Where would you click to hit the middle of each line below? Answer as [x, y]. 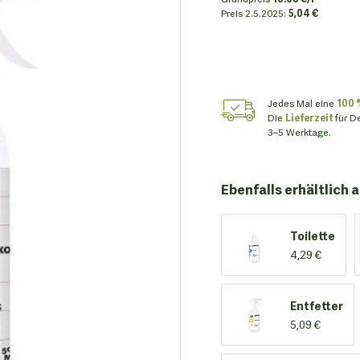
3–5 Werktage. [299, 131]
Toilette [313, 235]
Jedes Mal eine [302, 102]
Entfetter [317, 305]
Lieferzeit [310, 117]
